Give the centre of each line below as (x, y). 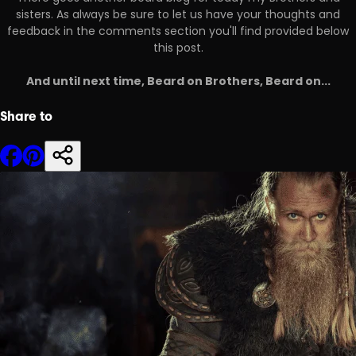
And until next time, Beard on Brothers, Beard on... (178, 82)
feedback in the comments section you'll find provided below (178, 33)
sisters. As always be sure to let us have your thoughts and (178, 16)
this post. (178, 49)
